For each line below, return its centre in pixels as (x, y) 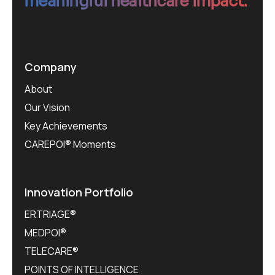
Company (51, 67)
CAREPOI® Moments (70, 145)
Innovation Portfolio (79, 192)
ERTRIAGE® (50, 215)
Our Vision (47, 108)
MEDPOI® (45, 233)
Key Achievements (66, 126)
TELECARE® (52, 251)
